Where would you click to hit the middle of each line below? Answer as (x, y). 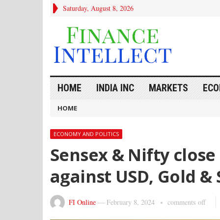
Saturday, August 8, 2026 (98, 8)
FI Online (82, 202)
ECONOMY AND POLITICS (86, 134)
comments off (187, 202)
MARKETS (168, 88)
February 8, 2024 (131, 202)
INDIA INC (115, 88)
